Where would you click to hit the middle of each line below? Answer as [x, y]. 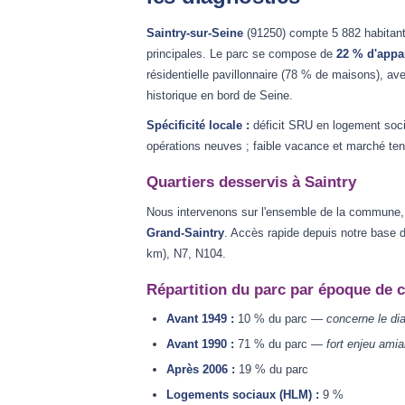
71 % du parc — [280, 344]
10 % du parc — [280, 319]
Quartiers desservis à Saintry [251, 182]
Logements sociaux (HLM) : [243, 395]
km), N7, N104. [186, 254]
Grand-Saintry [185, 233]
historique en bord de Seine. [220, 95]
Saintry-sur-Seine [195, 33]
